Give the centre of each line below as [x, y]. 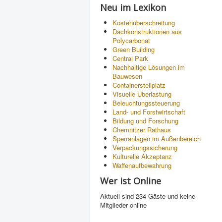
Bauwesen [127, 76]
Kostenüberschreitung [144, 23]
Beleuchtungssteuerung [146, 103]
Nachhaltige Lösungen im [149, 67]
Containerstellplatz [139, 85]
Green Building [134, 49]
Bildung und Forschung [145, 121]
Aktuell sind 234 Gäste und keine [148, 196]
